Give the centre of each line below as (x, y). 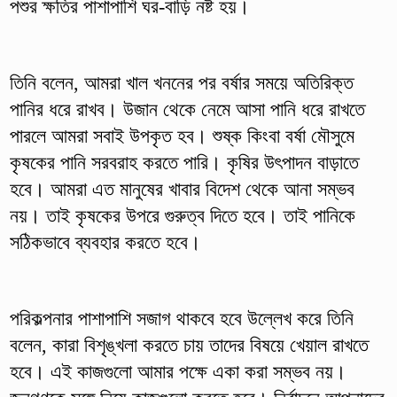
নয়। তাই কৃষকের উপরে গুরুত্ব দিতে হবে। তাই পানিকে (182, 215)
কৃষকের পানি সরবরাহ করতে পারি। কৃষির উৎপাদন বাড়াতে (184, 162)
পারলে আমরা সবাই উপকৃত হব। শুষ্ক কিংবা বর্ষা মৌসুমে (182, 136)
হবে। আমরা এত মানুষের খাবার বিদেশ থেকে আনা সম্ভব (182, 189)
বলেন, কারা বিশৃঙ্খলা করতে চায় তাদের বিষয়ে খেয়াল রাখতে (189, 345)
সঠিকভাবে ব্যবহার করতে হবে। (105, 242)
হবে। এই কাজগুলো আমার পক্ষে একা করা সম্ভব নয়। (178, 371)
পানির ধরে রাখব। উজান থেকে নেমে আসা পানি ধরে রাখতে (187, 109)
